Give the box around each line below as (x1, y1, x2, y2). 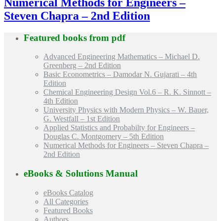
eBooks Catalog (43, 188, 93, 197)
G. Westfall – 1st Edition (43, 114, 120, 123)
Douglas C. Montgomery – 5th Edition (43, 132, 164, 141)
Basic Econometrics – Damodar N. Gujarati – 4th (43, 70, 197, 79)
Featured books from (24, 32, 111, 43)
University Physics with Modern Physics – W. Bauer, (43, 106, 209, 114)
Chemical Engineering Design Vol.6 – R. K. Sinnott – (43, 88, 211, 97)
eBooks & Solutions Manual (24, 168, 138, 179)
